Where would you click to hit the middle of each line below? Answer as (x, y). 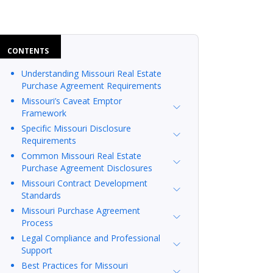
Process (37, 222)
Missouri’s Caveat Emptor (72, 101)
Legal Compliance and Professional (91, 238)
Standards (41, 195)
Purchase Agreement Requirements (92, 85)
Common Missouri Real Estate (82, 155)
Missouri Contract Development (85, 183)
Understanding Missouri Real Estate (92, 73)
